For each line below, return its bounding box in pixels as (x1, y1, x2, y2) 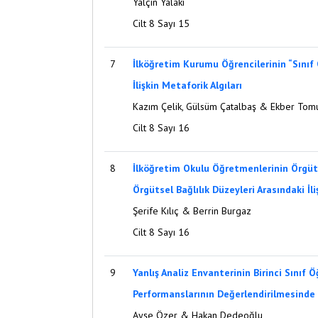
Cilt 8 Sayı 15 (133, 17, 190, 30)
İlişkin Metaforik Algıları (133, 79, 242, 92)
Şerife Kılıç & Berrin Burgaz (133, 204, 251, 217)
